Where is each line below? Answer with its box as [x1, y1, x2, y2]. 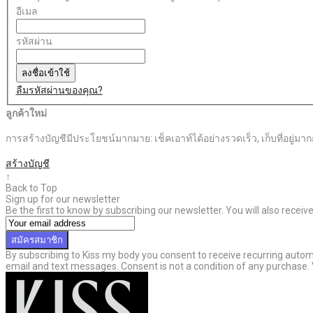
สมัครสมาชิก [11, 234, 63, 245]
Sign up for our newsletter [6, 193, 120, 205]
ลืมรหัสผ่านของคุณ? [15, 85, 103, 96]
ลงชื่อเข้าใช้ [21, 68, 70, 79]
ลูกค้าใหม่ [6, 107, 47, 119]
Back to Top [6, 182, 57, 194]
